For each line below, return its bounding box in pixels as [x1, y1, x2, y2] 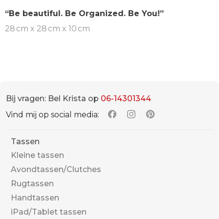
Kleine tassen [11, 151, 64, 160]
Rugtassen [11, 179, 54, 188]
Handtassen [11, 193, 59, 202]
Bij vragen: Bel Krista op [6, 94, 101, 103]
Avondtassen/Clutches [11, 165, 101, 174]
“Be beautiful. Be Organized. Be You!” [5, 9, 164, 18]
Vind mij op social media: [6, 110, 99, 119]
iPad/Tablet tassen [11, 207, 87, 217]
